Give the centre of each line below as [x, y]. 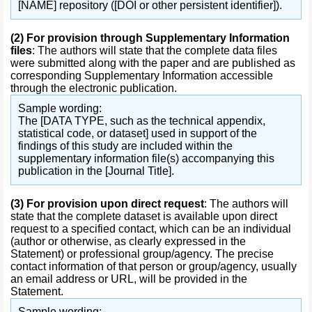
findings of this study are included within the [125, 146]
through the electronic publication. [94, 88]
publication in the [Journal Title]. [96, 171]
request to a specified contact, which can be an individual [151, 229]
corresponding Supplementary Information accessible [142, 76]
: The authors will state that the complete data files [155, 50]
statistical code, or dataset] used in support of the [138, 133]
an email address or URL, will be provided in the [129, 279]
